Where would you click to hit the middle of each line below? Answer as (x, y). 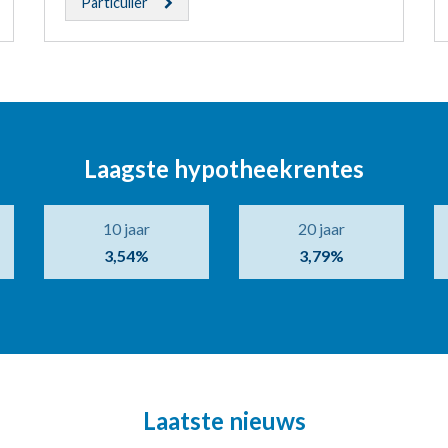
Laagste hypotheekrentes (224, 169)
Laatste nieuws (224, 421)
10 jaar (126, 229)
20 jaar (321, 229)
